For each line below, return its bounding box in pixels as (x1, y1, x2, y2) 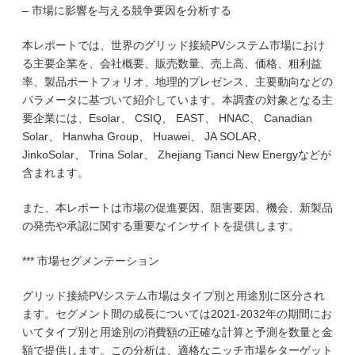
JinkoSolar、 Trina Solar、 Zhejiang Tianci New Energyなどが (22, 148, 331, 161)
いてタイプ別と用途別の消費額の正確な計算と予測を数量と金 (22, 326, 333, 338)
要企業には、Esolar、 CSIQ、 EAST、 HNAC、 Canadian (22, 112, 312, 124)
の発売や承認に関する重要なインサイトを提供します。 (22, 219, 300, 232)
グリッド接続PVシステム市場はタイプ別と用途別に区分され (22, 289, 325, 302)
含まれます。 (22, 166, 89, 179)
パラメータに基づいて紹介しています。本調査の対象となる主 (22, 94, 333, 106)
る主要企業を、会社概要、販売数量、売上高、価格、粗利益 (22, 57, 322, 70)
